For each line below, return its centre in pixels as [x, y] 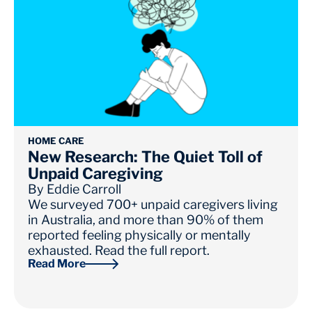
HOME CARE [56, 141]
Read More [57, 264]
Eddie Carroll [84, 189]
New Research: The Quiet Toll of [145, 157]
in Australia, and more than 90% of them [146, 220]
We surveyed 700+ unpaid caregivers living [153, 205]
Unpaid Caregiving [95, 174]
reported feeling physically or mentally [139, 235]
